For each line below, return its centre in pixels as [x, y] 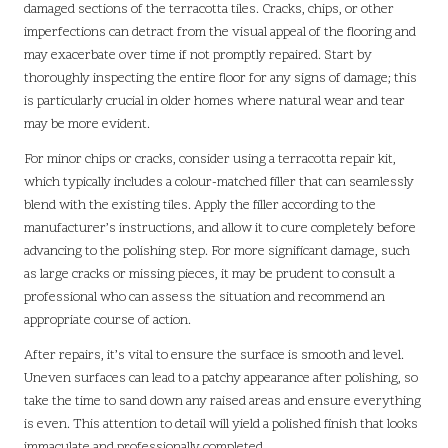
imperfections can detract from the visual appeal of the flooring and [220, 32]
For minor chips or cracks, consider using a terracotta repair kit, [210, 159]
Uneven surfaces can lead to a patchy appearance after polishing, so [221, 378]
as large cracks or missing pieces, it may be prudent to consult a [209, 274]
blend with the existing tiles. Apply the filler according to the [200, 205]
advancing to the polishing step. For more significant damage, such [217, 251]
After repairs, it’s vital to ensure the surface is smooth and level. [214, 355]
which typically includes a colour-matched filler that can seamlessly [219, 182]
